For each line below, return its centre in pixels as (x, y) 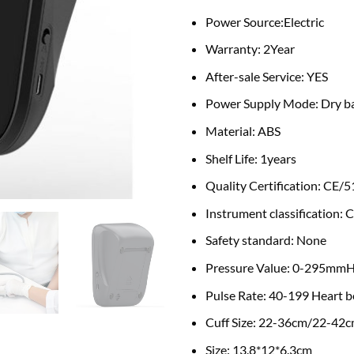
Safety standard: (250, 240)
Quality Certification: (264, 186)
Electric (303, 21)
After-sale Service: (256, 76)
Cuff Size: (232, 322)
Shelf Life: (232, 158)
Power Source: (244, 21)
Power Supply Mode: (263, 104)
